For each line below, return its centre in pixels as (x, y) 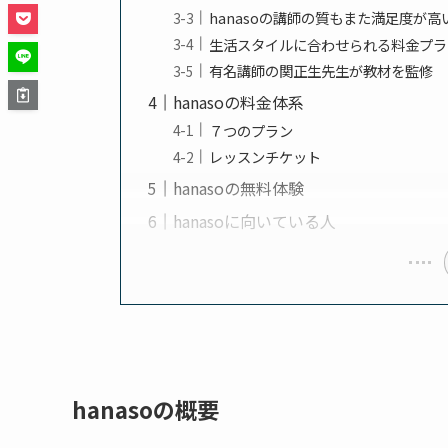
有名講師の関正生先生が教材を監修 (321, 71)
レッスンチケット (265, 157)
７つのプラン (251, 130)
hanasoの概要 (145, 409)
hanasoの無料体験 (239, 188)
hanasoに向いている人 (255, 221)
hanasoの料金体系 (239, 102)
